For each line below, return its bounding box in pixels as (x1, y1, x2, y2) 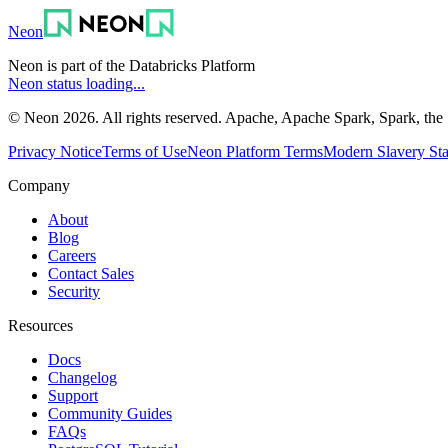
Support (48, 386, 98, 404)
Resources (8, 316, 73, 334)
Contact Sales (48, 264, 134, 282)
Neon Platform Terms (187, 142, 323, 160)
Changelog (48, 368, 117, 386)
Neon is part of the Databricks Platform (8, 56, 255, 74)
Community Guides (48, 404, 172, 422)
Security (48, 282, 100, 300)
